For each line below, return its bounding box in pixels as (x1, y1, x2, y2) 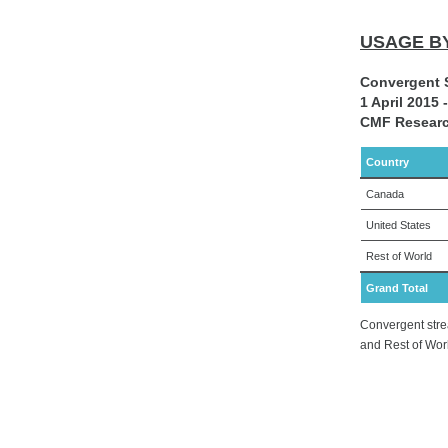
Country (366, 155, 409, 168)
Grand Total (366, 281, 428, 294)
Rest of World (366, 249, 432, 262)
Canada (366, 187, 404, 200)
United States (366, 218, 431, 231)
